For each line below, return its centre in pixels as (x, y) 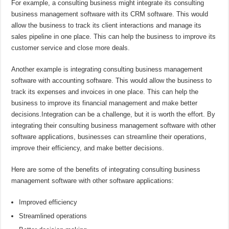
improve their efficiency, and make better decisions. (88, 148)
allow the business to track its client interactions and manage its (107, 26)
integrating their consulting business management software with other (114, 126)
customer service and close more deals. (71, 48)
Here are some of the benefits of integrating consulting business (106, 170)
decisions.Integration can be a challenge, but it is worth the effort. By (113, 114)
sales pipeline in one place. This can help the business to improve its (114, 37)
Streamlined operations (53, 216)
